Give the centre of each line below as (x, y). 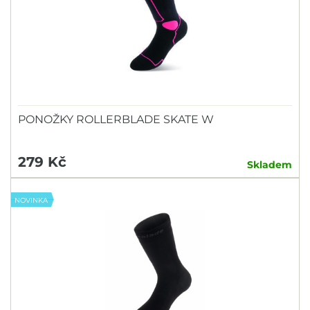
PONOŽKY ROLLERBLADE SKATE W (116, 119)
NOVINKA (31, 200)
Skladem (270, 164)
